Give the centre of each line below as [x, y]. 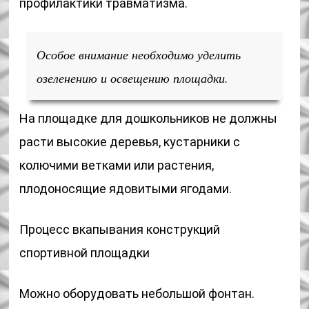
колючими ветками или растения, [117, 165]
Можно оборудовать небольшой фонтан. [137, 293]
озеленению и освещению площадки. [133, 78]
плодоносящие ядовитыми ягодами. [126, 189]
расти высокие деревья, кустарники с [130, 142]
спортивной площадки [85, 253]
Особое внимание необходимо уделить [139, 54]
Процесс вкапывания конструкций [120, 229]
